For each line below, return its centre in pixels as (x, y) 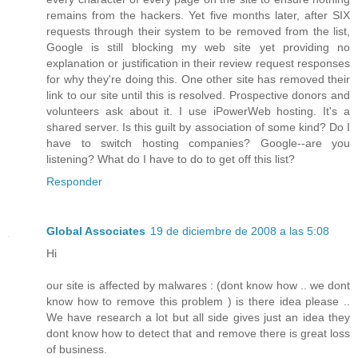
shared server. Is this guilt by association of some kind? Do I (198, 127)
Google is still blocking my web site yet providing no (198, 48)
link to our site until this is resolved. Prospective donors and (198, 95)
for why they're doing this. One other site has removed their (198, 80)
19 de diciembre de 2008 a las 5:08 (240, 231)
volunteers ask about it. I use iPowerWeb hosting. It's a (198, 111)
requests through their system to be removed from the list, (198, 32)
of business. (77, 350)
